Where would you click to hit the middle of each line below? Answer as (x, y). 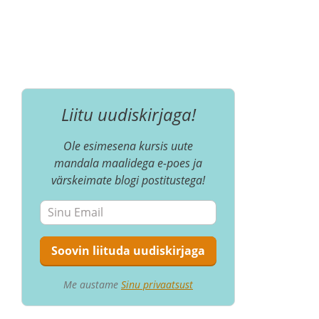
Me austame (92, 284)
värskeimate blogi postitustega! (128, 180)
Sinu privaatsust (157, 284)
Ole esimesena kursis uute (128, 146)
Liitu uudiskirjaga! (128, 114)
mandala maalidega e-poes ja (128, 163)
